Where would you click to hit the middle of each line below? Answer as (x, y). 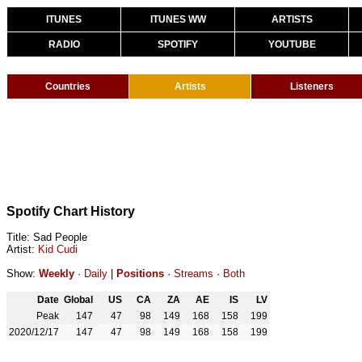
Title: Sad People (47, 237)
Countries (68, 86)
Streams (194, 274)
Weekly (57, 274)
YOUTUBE (292, 44)
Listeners (312, 86)
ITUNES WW (178, 19)
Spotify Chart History (71, 211)
